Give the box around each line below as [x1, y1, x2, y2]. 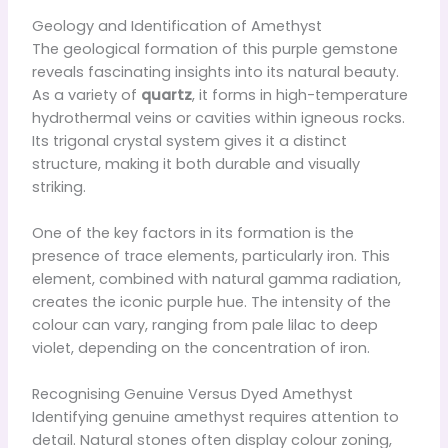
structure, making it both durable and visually [31, 153, 360, 174]
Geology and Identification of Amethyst [31, 15, 322, 36]
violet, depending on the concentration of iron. [31, 338, 370, 359]
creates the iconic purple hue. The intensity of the [31, 292, 391, 313]
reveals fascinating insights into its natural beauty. [31, 61, 399, 82]
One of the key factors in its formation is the [31, 223, 354, 244]
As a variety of [31, 84, 141, 105]
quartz [140, 84, 192, 105]
